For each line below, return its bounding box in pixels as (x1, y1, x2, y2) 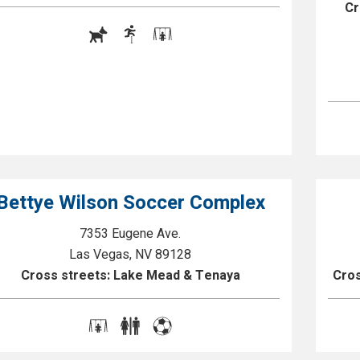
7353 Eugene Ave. (80, 224, 182, 243)
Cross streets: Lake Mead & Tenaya (20, 266, 240, 285)
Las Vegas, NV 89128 (69, 245, 192, 264)
